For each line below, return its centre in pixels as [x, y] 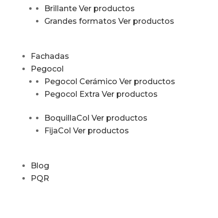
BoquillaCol [67, 118]
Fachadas [50, 56]
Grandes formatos [80, 21]
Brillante [60, 9]
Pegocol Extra [72, 94]
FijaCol [57, 131]
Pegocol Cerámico [81, 82]
